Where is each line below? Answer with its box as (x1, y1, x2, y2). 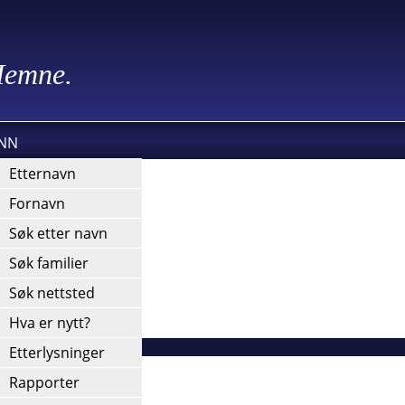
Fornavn (9, 193, 65, 213)
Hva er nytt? (9, 313, 90, 333)
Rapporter (9, 372, 80, 392)
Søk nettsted (9, 283, 95, 303)
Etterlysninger (9, 343, 105, 363)
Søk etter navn (9, 223, 108, 243)
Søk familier (9, 253, 89, 273)
